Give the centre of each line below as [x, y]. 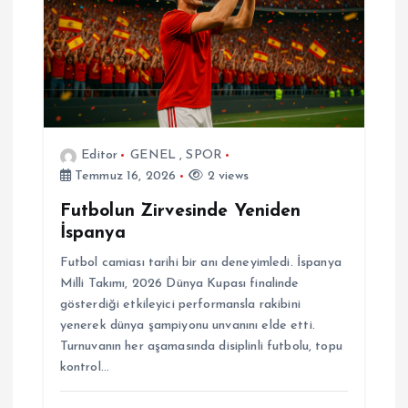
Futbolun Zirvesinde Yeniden [180, 211]
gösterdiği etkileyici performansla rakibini [180, 304]
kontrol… [84, 367]
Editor [100, 156]
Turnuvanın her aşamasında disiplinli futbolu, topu [201, 346]
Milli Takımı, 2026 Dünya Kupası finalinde [179, 283]
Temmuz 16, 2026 [123, 177]
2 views [226, 177]
